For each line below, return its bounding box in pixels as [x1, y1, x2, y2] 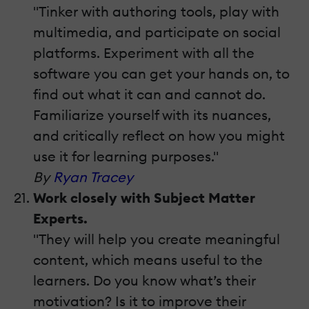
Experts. [33, 210, 88, 228]
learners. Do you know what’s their [33, 272, 256, 290]
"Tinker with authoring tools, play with [33, 3, 279, 21]
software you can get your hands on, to [33, 65, 290, 83]
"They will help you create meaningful [33, 230, 280, 248]
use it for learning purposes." [33, 148, 219, 166]
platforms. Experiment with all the [33, 44, 255, 62]
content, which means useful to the [33, 251, 263, 269]
